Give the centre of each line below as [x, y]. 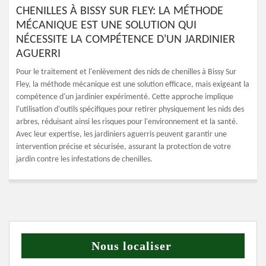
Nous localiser [132, 246]
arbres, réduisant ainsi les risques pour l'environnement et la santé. [127, 122]
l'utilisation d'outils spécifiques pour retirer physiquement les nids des [130, 110]
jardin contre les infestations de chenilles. [84, 159]
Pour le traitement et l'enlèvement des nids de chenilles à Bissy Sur [126, 72]
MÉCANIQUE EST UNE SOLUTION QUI [106, 26]
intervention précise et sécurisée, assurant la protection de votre [123, 147]
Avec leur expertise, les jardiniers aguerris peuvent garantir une [121, 134]
